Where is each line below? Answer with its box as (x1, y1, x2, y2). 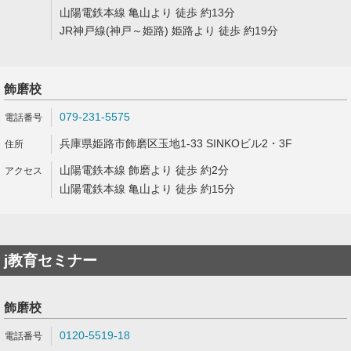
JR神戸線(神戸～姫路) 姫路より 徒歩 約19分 (60, 24, 278, 37)
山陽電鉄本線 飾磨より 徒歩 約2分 (60, 164, 229, 176)
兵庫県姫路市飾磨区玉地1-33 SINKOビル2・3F (60, 137, 292, 150)
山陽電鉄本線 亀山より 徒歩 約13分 (60, 6, 235, 19)
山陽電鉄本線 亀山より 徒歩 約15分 (60, 183, 235, 195)
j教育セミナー (4, 252, 97, 269)
